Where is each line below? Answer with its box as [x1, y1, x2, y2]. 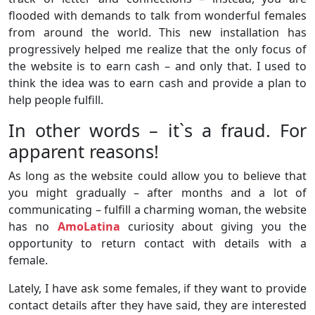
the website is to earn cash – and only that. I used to [8, 58, 307, 74]
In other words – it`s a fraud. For [8, 117, 307, 142]
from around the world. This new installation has [8, 24, 307, 40]
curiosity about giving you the [120, 218, 307, 234]
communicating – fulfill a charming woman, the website [8, 201, 307, 217]
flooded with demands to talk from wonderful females [8, 7, 307, 23]
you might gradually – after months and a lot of [8, 184, 307, 200]
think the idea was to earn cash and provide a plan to [8, 75, 307, 91]
